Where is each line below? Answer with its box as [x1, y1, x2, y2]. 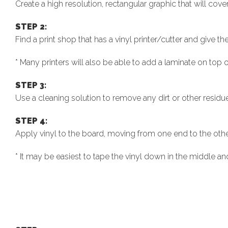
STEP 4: [15, 116, 47, 126]
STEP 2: [15, 21, 47, 32]
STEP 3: [15, 80, 46, 90]
